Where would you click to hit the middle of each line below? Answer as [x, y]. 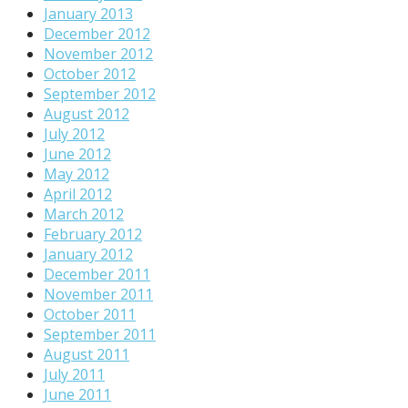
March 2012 [84, 214]
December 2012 [97, 33]
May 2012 [76, 173]
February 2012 [93, 234]
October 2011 [90, 314]
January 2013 [88, 13]
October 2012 [90, 73]
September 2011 [100, 334]
